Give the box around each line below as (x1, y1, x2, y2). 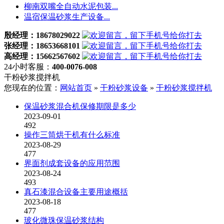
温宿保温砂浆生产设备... (24, 12, 110, 21)
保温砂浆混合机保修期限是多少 (24, 102, 136, 110)
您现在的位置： (4, 83, 60, 92)
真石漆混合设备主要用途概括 (24, 187, 128, 196)
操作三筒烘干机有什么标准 (24, 130, 120, 139)
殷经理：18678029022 (4, 31, 80, 39)
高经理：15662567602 (4, 52, 80, 60)
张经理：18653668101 (4, 41, 80, 50)
